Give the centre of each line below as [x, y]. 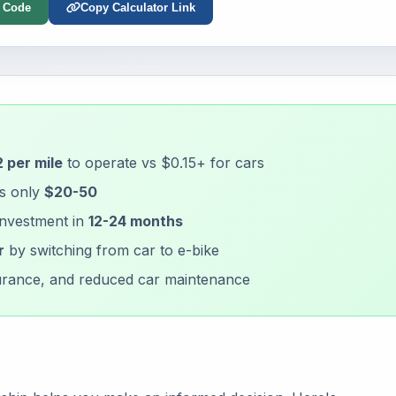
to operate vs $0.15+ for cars [164, 163]
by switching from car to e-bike [112, 250]
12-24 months [136, 221]
